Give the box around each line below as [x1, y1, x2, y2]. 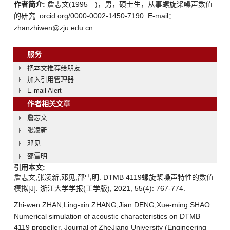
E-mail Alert [27, 86, 62, 94]
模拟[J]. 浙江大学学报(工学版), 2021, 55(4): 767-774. [14, 184, 185, 193]
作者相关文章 [27, 99, 85, 108]
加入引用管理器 [27, 75, 74, 83]
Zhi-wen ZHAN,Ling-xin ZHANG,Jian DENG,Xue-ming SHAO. [14, 200, 212, 209]
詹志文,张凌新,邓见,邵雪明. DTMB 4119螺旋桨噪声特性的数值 [14, 172, 214, 181]
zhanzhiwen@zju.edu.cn [14, 23, 93, 32]
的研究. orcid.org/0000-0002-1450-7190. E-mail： [14, 11, 176, 20]
